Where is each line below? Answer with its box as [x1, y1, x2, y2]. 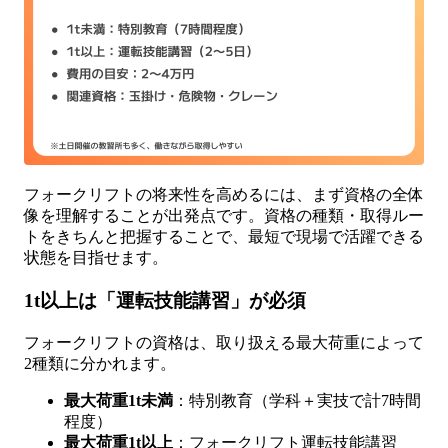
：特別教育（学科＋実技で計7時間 [173, 391, 421, 409]
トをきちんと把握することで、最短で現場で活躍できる [24, 228, 424, 246]
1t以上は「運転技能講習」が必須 [24, 289, 306, 311]
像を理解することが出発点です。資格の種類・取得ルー [24, 207, 424, 225]
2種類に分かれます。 [24, 354, 176, 372]
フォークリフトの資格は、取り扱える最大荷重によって [24, 333, 424, 351]
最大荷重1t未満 [64, 391, 173, 409]
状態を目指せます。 [24, 249, 168, 267]
